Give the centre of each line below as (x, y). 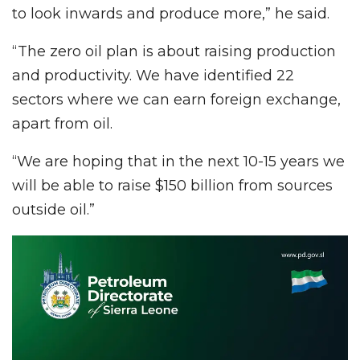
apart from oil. (62, 123)
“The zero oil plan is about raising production (174, 51)
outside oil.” (53, 209)
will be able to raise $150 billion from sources (172, 185)
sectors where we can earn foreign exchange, (176, 99)
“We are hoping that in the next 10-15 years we (178, 161)
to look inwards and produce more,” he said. (171, 13)
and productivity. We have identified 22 (153, 75)
